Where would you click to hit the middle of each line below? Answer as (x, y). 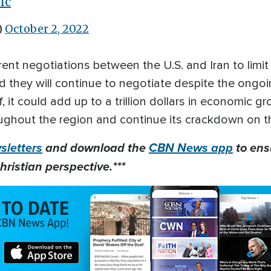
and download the (96, 147)
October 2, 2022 (47, 28)
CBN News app (191, 147)
